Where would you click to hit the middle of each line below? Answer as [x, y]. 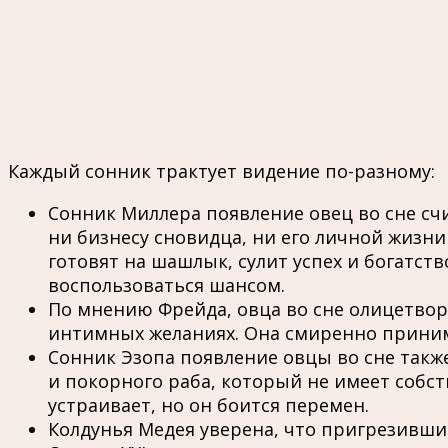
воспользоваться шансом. [166, 285]
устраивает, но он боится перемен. [208, 405]
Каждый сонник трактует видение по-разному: [221, 171]
